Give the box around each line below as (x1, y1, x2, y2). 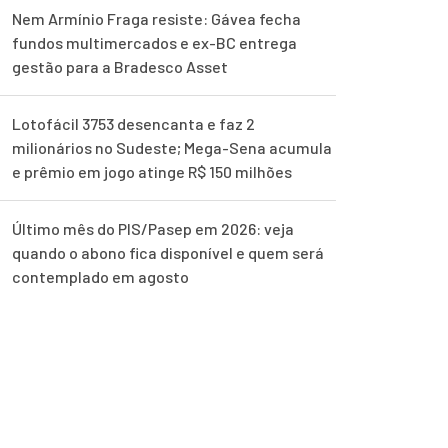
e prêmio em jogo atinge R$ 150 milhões (12, 162, 292, 181)
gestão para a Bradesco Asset (12, 57, 228, 76)
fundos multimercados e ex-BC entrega (12, 33, 297, 52)
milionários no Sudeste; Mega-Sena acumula (12, 138, 332, 157)
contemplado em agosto (12, 267, 189, 286)
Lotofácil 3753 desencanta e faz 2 (12, 114, 255, 133)
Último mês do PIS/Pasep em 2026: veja (12, 219, 294, 238)
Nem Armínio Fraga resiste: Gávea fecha (12, 9, 301, 28)
